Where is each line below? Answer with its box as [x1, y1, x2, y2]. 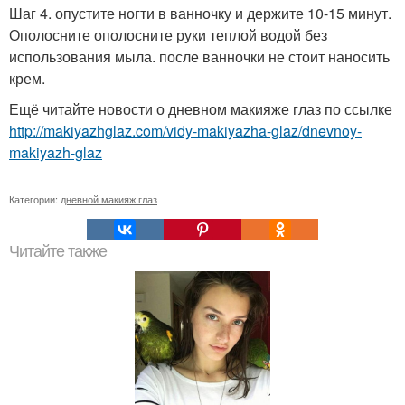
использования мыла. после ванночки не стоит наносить [9, 46, 390, 67]
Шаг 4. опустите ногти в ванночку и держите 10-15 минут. [9, 3, 391, 24]
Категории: [9, 192, 61, 206]
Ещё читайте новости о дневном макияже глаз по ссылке [9, 99, 392, 119]
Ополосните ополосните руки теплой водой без [9, 24, 327, 45]
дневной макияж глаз [61, 192, 157, 206]
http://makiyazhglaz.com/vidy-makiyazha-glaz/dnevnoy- [9, 120, 362, 141]
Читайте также [9, 242, 107, 260]
